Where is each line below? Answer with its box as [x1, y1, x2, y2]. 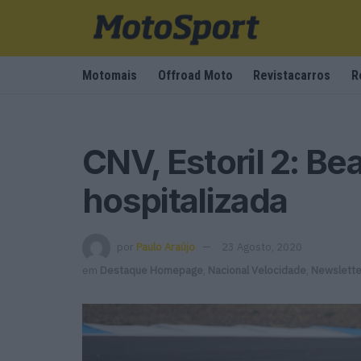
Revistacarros [253, 68, 331, 83]
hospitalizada [82, 180, 288, 221]
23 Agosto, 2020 [222, 239, 302, 254]
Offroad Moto [157, 68, 233, 83]
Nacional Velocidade [208, 263, 306, 277]
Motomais [82, 68, 137, 83]
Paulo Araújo [136, 239, 195, 254]
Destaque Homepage [100, 263, 203, 277]
